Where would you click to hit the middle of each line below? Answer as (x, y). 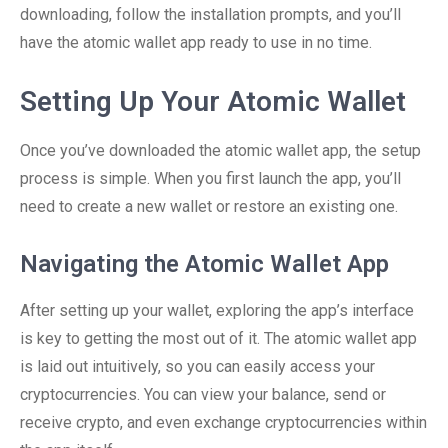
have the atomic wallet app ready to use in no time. (196, 42)
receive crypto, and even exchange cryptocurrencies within (223, 422)
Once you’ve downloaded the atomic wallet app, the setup (220, 150)
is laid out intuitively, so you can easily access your (197, 366)
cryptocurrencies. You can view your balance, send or (203, 394)
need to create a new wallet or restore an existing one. (209, 206)
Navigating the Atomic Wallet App (204, 264)
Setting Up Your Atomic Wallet (213, 101)
